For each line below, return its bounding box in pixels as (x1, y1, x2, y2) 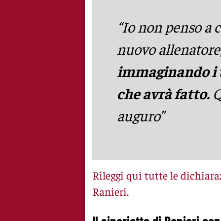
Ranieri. (92, 184, 129, 199)
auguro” (117, 106, 164, 125)
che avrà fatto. (117, 83, 210, 103)
